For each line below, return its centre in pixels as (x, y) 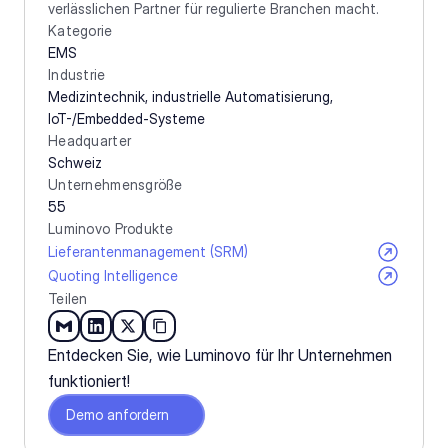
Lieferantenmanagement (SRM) (148, 251)
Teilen (68, 298)
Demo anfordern (117, 414)
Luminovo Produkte (111, 228)
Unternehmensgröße (115, 184)
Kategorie (80, 30)
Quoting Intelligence (113, 275)
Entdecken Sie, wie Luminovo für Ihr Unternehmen (220, 355)
